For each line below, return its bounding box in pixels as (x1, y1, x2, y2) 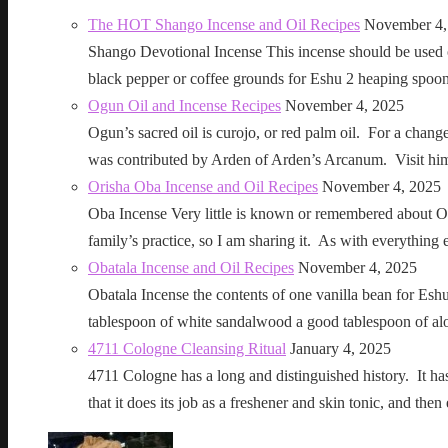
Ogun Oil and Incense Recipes (88, 96, 281, 114)
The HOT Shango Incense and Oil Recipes (88, 15, 360, 33)
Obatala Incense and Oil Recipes (88, 258, 294, 276)
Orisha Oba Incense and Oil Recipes (88, 177, 318, 195)
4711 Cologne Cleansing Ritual (88, 339, 286, 357)
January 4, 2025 (290, 339, 391, 357)
